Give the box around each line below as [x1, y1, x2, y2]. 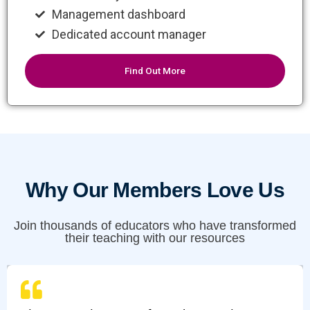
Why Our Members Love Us [26, 179, 284, 201]
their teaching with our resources [65, 231, 245, 245]
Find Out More [125, 65, 185, 76]
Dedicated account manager [51, 27, 206, 42]
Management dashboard [51, 7, 185, 21]
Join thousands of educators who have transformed [14, 219, 296, 232]
